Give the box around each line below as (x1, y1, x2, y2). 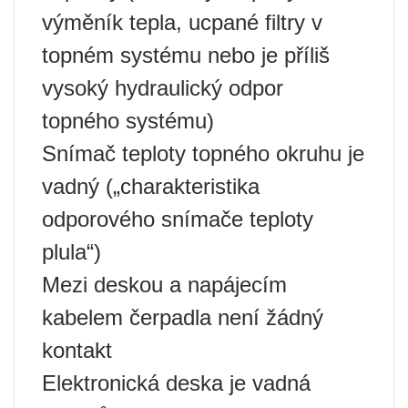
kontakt (42, 338, 112, 362)
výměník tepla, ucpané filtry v (42, 10, 322, 35)
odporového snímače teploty (42, 207, 313, 231)
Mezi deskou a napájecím (42, 272, 287, 297)
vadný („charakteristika (42, 174, 260, 199)
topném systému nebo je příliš (42, 43, 330, 67)
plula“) (42, 240, 101, 264)
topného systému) (42, 108, 214, 133)
